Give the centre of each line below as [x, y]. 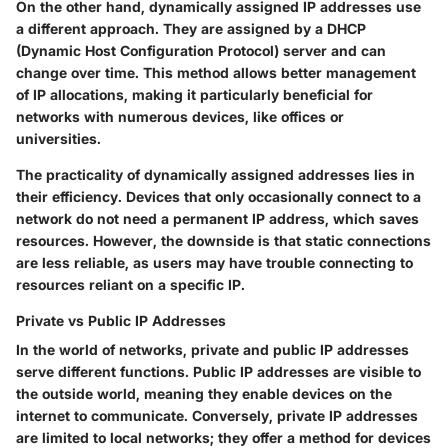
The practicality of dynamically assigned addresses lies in [215, 175]
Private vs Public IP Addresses [121, 321]
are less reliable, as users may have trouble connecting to [214, 263]
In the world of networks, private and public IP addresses [212, 350]
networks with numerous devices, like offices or [180, 117]
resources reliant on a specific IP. [130, 285]
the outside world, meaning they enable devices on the [204, 394]
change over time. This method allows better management [216, 73]
